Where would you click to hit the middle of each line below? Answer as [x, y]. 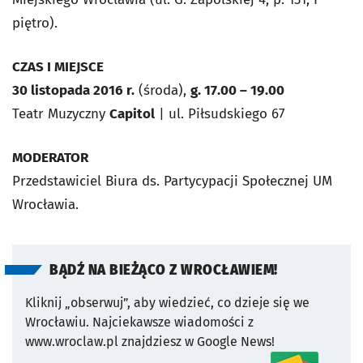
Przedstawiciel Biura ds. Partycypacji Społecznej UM [172, 181]
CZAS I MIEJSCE [58, 67]
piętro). [35, 23]
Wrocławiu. [57, 322]
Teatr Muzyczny [61, 114]
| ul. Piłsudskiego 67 [220, 114]
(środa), [162, 91]
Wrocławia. [45, 205]
